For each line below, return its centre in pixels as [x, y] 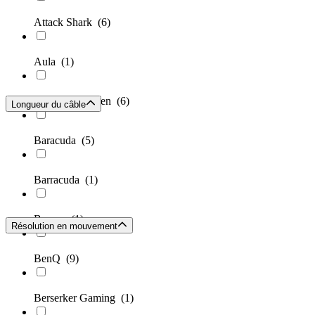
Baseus [52, 219]
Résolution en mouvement [64, 226]
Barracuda [59, 180]
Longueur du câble [49, 105]
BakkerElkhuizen [75, 101]
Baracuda [58, 141]
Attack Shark [66, 22]
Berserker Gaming [77, 298]
